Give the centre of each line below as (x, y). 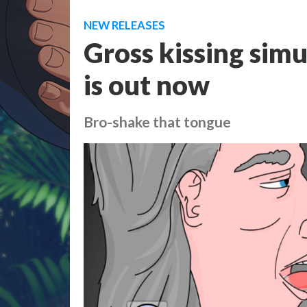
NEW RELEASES (124, 25)
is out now (147, 85)
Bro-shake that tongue (157, 122)
